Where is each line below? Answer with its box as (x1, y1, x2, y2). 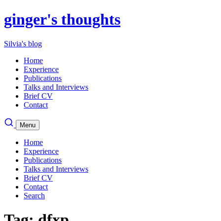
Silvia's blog (4, 39, 42, 48)
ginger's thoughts (4, 10, 120, 29)
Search (24, 191, 45, 200)
